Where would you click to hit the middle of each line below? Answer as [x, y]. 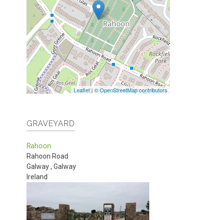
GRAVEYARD [51, 124]
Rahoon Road [47, 156]
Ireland [37, 177]
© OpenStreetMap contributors [131, 90]
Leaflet [82, 90]
